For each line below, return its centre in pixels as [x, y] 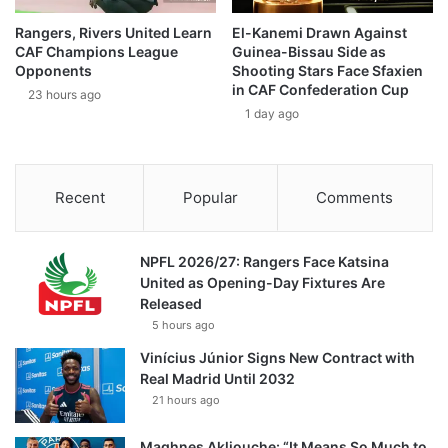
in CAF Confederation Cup [320, 90]
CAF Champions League [96, 52]
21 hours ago [186, 400]
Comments [355, 198]
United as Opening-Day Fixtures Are [262, 283]
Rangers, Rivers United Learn [113, 33]
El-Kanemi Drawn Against [319, 33]
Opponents [53, 71]
